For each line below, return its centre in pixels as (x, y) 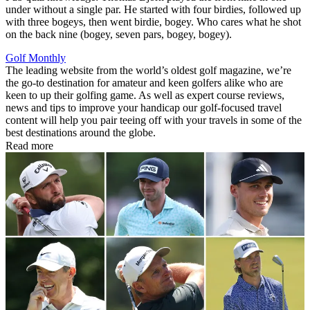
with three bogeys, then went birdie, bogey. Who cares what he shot (153, 21)
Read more (29, 145)
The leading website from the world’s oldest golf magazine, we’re (148, 70)
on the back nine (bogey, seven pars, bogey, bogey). (119, 34)
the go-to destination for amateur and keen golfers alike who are (144, 82)
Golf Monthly (36, 57)
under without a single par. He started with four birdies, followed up (153, 9)
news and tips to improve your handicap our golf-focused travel (144, 107)
